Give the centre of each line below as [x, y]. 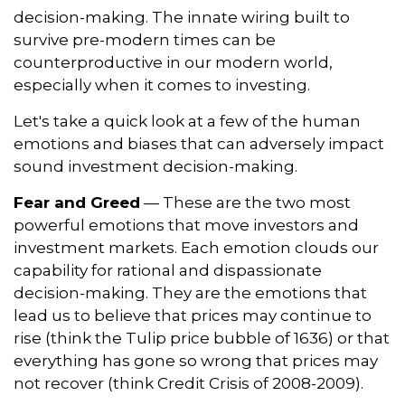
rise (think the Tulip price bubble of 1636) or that [202, 338]
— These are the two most [245, 202]
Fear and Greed [77, 202]
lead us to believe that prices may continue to [193, 316]
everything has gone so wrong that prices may [196, 361]
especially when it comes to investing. [162, 85]
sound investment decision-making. [155, 166]
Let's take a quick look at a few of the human [187, 121]
